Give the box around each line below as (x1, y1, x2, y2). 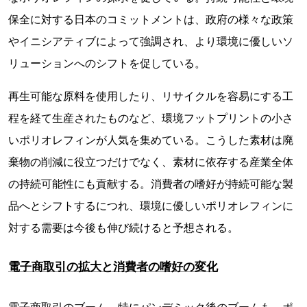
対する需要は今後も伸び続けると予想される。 (8, 221, 238, 235)
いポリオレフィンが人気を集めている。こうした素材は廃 (8, 133, 293, 147)
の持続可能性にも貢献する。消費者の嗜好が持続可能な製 (8, 177, 293, 191)
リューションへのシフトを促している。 (8, 56, 206, 71)
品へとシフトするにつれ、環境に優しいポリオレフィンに (8, 199, 293, 213)
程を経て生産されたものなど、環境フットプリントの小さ (8, 111, 293, 125)
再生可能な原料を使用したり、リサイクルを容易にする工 (8, 89, 293, 103)
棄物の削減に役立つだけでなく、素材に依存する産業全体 (8, 155, 293, 169)
